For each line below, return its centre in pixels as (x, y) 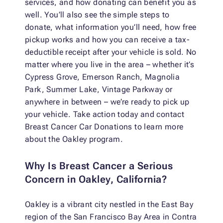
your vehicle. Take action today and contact (105, 114)
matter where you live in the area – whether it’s (110, 65)
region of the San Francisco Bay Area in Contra (111, 217)
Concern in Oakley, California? (96, 179)
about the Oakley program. (74, 139)
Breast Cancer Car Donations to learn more (104, 127)
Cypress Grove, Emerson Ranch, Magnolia (103, 77)
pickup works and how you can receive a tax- (108, 40)
